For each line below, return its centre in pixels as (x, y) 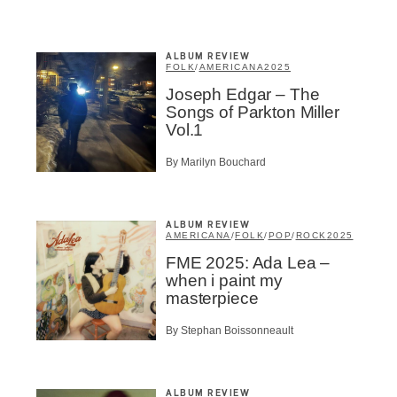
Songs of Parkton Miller (253, 112)
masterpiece (212, 298)
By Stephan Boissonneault (230, 331)
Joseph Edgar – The (243, 94)
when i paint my (224, 280)
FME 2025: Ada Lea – (248, 262)
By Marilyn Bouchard (216, 162)
